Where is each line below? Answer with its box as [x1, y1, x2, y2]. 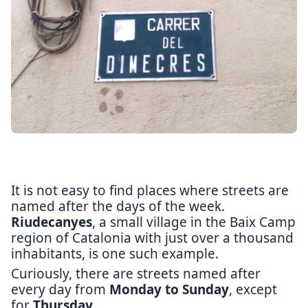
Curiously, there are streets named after [11, 265, 261, 283]
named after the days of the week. [11, 197, 225, 215]
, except [229, 280, 277, 298]
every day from [11, 280, 109, 298]
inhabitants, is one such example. [11, 245, 219, 263]
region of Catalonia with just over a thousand [11, 229, 294, 247]
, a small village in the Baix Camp [92, 213, 296, 231]
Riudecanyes [11, 213, 92, 231]
